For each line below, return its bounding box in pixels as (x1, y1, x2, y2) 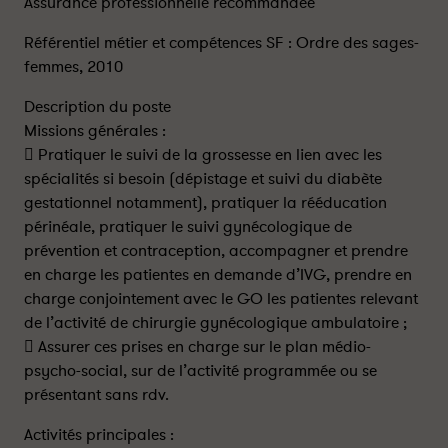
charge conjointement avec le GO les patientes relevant (24, 288, 418, 310)
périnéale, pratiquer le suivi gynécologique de (24, 216, 352, 238)
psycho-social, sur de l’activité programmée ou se (24, 360, 377, 382)
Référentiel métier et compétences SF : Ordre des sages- (24, 32, 419, 54)
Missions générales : (24, 120, 166, 142)
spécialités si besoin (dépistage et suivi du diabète (24, 168, 382, 190)
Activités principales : (24, 424, 174, 446)
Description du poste (24, 96, 171, 118)
